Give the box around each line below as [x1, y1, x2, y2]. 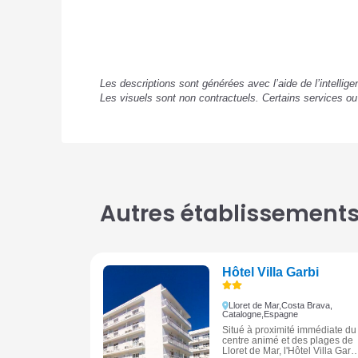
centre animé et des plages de [221, 334, 353, 346]
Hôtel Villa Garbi [221, 265, 319, 280]
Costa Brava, [280, 300, 332, 310]
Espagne [263, 308, 298, 319]
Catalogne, [221, 308, 264, 319]
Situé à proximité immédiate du [221, 324, 356, 336]
